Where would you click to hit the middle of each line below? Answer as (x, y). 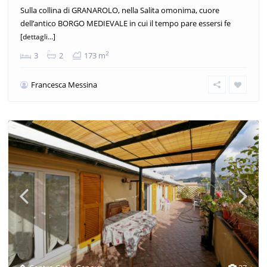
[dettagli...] (38, 36)
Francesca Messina (64, 84)
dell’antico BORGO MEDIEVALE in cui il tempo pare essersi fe (125, 23)
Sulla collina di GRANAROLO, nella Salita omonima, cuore (120, 10)
